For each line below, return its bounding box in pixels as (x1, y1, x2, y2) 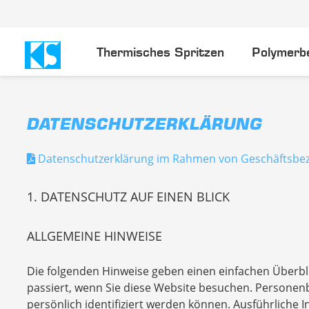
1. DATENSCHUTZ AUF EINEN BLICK (27, 188, 230, 205)
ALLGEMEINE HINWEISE (27, 228, 162, 244)
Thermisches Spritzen (97, 45, 224, 60)
